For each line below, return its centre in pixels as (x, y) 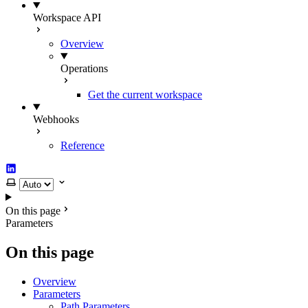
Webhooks (56, 119)
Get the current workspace (145, 95)
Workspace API (67, 18)
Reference (82, 145)
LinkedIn (25, 168)
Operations (84, 68)
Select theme (32, 182)
